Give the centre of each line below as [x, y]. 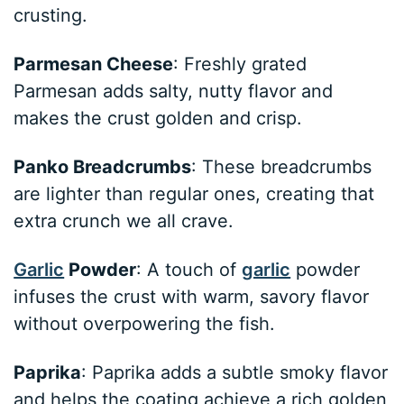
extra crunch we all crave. [124, 221]
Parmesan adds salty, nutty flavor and [174, 92]
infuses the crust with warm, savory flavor [192, 297]
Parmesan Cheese [94, 64]
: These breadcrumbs [282, 167]
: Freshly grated [240, 64]
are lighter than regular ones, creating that [194, 194]
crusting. [51, 16]
